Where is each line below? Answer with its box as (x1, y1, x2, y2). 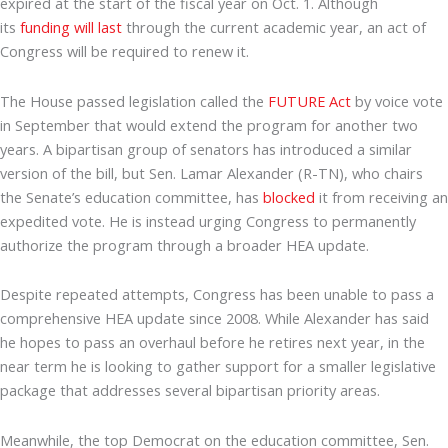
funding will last (20, 17, 122, 38)
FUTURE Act (268, 90, 351, 111)
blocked (263, 186, 315, 207)
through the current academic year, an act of (122, 17, 426, 38)
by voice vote (351, 90, 443, 111)
